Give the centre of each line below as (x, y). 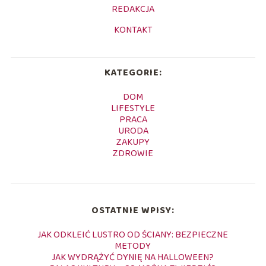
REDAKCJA (133, 9)
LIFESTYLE (133, 108)
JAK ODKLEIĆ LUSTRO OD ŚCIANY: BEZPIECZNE (133, 235)
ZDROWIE (133, 153)
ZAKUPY (133, 142)
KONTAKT (133, 30)
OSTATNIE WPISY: (133, 210)
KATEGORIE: (133, 72)
